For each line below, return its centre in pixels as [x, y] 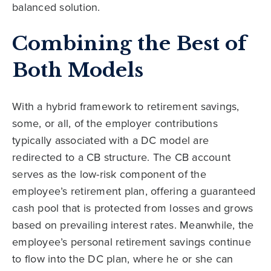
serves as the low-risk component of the [109, 174]
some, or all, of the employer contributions [115, 123]
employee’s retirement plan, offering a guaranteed [134, 191]
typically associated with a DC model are [110, 140]
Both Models [78, 70]
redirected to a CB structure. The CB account [121, 157]
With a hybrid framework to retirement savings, [126, 106]
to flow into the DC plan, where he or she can [123, 258]
